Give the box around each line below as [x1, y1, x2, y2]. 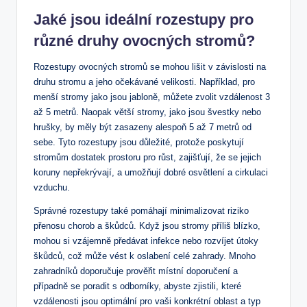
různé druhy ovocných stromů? [34, 32, 255, 49]
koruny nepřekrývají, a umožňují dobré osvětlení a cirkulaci [34, 167, 268, 177]
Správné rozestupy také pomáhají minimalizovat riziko [34, 205, 249, 216]
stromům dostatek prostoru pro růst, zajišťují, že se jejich [34, 151, 261, 162]
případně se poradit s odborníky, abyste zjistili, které [34, 280, 241, 291]
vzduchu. [34, 182, 70, 193]
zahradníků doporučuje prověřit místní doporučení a [34, 265, 238, 276]
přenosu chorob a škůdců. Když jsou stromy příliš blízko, [34, 220, 260, 231]
